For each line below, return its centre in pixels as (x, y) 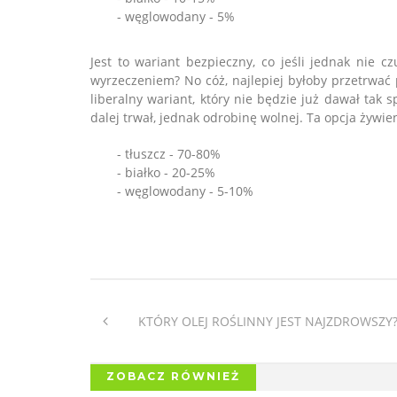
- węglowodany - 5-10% (185, 191)
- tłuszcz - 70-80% (169, 154)
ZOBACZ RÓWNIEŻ (173, 377)
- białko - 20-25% (166, 173)
